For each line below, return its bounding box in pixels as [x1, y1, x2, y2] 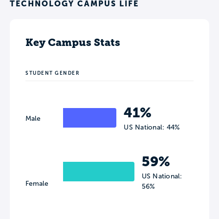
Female [25, 179, 48, 187]
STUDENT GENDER [25, 70, 80, 76]
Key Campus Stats [25, 36, 120, 48]
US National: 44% [124, 123, 180, 131]
